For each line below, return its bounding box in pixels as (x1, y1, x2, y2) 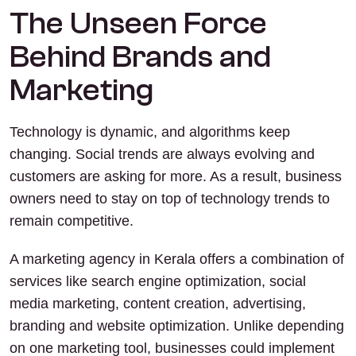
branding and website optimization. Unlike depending (10, 318, 344, 334)
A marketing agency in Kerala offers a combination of (10, 251, 344, 267)
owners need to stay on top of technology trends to (10, 191, 330, 207)
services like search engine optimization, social (10, 273, 306, 289)
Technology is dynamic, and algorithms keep (10, 124, 290, 140)
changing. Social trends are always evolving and (10, 146, 315, 162)
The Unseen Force (10, 5, 267, 41)
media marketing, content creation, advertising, (10, 296, 306, 311)
